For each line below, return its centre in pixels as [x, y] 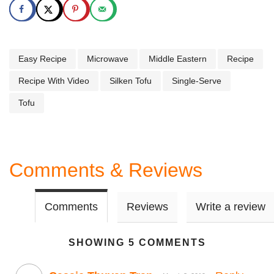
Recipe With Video [54, 81]
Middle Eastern [178, 59]
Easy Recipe [43, 59]
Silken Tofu [131, 81]
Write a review [230, 207]
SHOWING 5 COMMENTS [137, 243]
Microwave [108, 59]
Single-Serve [197, 81]
